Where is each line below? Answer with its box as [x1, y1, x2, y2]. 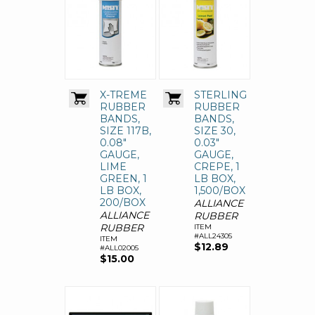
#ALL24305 [194, 231, 232, 241]
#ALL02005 [100, 243, 139, 253]
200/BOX [100, 196, 146, 210]
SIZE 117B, [100, 124, 151, 138]
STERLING [194, 89, 247, 102]
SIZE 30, [194, 124, 236, 138]
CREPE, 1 [194, 160, 240, 174]
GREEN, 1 [100, 172, 147, 186]
